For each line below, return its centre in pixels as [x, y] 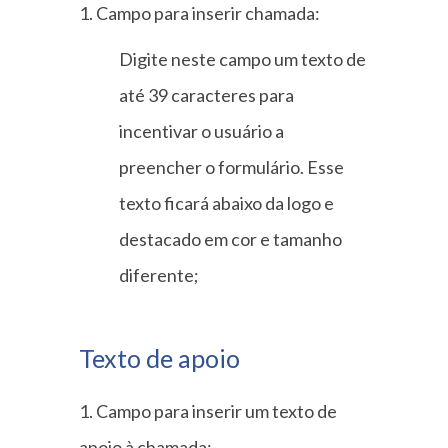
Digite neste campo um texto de [242, 58]
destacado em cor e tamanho [230, 238]
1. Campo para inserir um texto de [208, 410]
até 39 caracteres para [206, 94]
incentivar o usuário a [201, 130]
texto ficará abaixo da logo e [226, 202]
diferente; [159, 274]
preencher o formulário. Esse [231, 166]
